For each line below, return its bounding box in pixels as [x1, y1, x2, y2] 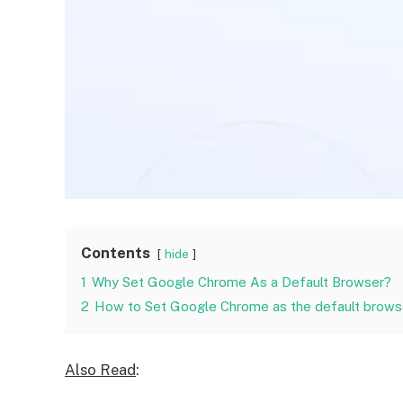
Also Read [65, 360, 136, 379]
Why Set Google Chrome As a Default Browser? [92, 273, 391, 290]
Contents [81, 243, 150, 262]
